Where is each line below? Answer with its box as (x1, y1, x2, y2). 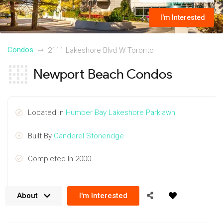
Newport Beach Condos (33, 65, 172, 82)
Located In (28, 108, 66, 117)
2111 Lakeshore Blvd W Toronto (48, 45, 154, 55)
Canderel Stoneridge (54, 131, 124, 140)
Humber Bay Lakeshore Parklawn (66, 108, 175, 117)
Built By (28, 131, 54, 140)
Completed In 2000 (28, 154, 91, 163)
